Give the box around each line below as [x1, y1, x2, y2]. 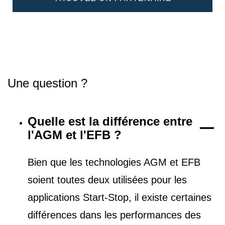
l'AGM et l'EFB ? [28, 128, 122, 142]
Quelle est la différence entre [28, 115, 192, 129]
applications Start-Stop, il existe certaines [28, 192, 211, 203]
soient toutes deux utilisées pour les [28, 174, 187, 186]
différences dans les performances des [28, 209, 201, 221]
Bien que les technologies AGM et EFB [28, 157, 200, 168]
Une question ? [8, 76, 87, 90]
